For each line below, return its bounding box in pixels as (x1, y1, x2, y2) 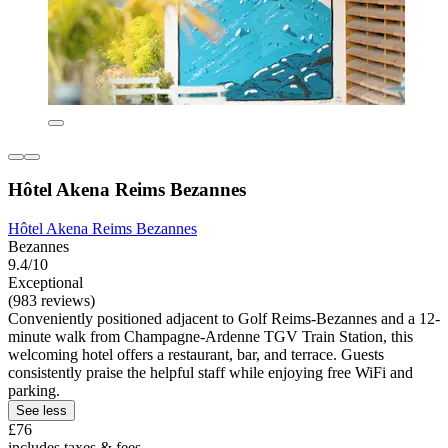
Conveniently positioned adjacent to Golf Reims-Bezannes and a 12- (8, 309, 440, 327)
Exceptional (8, 273, 83, 291)
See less (16, 402, 67, 418)
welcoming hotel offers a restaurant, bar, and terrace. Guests (8, 345, 384, 363)
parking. (8, 381, 60, 399)
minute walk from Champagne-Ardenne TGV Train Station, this (8, 327, 413, 345)
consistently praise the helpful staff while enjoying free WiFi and (8, 363, 413, 381)
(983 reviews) (8, 291, 95, 309)
